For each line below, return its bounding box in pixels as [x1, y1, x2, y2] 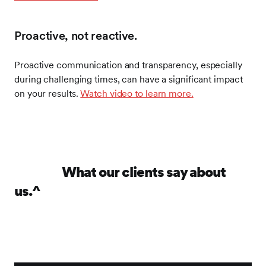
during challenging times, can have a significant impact [14, 74, 243, 85]
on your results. [14, 88, 81, 99]
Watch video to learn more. [80, 88, 194, 99]
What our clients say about [14, 163, 226, 180]
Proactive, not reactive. [14, 28, 137, 43]
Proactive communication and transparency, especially [14, 59, 242, 71]
